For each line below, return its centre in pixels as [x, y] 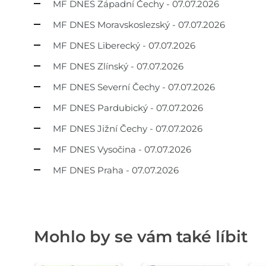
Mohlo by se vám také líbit [141, 237]
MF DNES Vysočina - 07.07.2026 [122, 149]
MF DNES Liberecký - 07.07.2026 [124, 45]
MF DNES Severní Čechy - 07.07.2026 [134, 87]
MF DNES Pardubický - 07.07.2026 [128, 107]
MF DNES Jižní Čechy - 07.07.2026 [128, 128]
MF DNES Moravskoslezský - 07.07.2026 [139, 24]
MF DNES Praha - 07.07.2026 [116, 170]
